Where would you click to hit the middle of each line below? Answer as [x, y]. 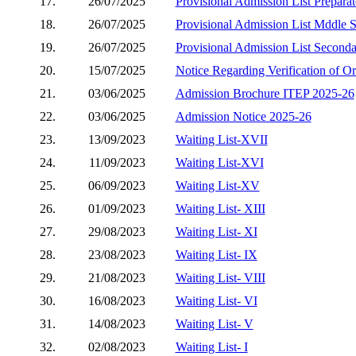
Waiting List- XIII [220, 208]
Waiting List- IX [216, 254]
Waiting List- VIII [220, 277]
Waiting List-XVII [221, 139]
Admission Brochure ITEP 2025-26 [265, 93]
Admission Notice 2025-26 [243, 116]
